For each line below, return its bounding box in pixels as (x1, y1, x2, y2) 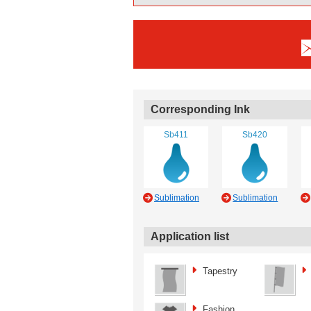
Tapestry (203, 265, 237, 276)
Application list (151, 230, 229, 242)
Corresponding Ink (151, 103, 250, 115)
